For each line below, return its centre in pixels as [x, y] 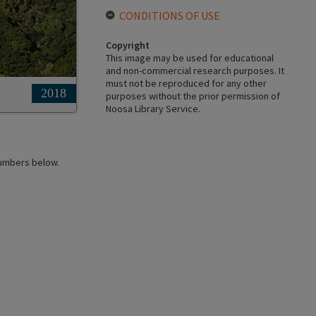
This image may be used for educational [189, 58]
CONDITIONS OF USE [169, 16]
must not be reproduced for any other [186, 83]
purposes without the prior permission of [193, 96]
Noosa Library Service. [153, 109]
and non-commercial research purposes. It [195, 71]
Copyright [127, 45]
